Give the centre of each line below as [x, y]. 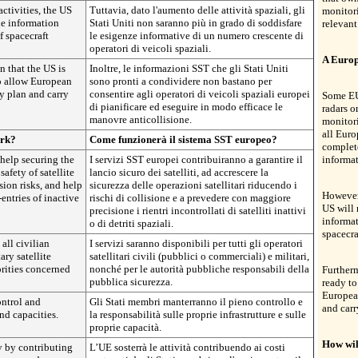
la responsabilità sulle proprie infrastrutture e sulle [198, 314]
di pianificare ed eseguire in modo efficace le [186, 107]
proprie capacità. [125, 327]
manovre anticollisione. [141, 119]
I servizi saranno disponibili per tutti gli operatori [196, 243]
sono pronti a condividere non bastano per [181, 81]
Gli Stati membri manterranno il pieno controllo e [196, 302]
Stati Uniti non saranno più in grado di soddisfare [196, 23]
